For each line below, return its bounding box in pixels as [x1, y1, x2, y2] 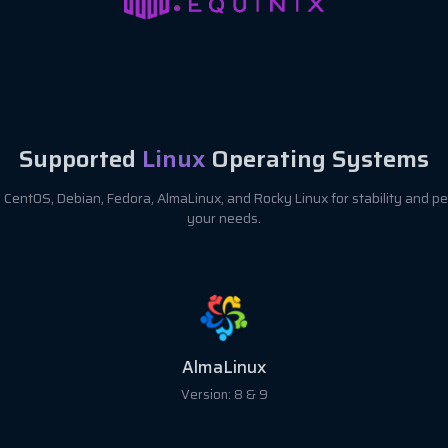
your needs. [187, 207, 261, 229]
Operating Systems [205, 139, 429, 177]
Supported [19, 139, 142, 177]
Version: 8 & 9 [180, 383, 268, 405]
